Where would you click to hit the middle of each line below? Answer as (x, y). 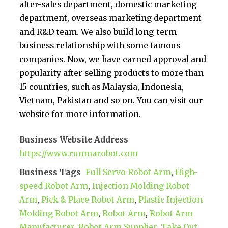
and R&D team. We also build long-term (98, 32)
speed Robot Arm (54, 186)
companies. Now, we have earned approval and (113, 59)
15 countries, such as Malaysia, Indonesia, (102, 87)
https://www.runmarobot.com (79, 154)
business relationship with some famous (100, 45)
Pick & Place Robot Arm (88, 200)
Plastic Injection (171, 200)
